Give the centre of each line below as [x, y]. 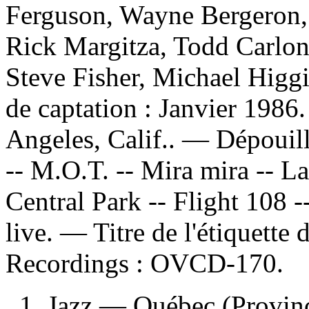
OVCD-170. [217, 263]
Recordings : [78, 263]
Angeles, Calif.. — [111, 139]
